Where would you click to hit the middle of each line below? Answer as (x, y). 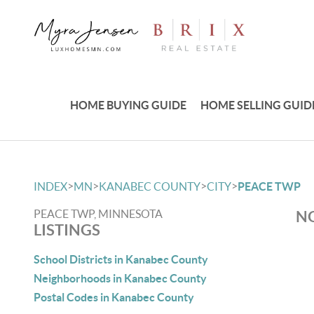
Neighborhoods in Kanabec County (120, 278)
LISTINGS (67, 230)
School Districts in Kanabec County (121, 259)
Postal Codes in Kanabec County (114, 297)
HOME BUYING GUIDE (129, 105)
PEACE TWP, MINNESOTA (98, 214)
